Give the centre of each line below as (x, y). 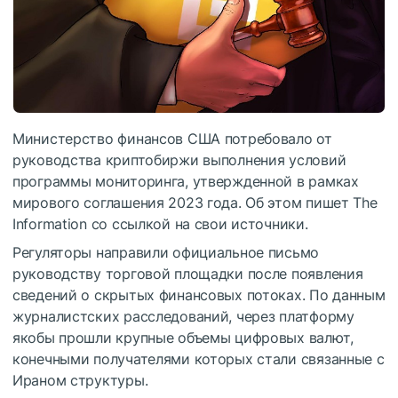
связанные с (340, 359)
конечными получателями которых (135, 359)
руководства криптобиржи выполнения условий (179, 160)
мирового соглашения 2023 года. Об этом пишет (183, 203)
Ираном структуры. (80, 381)
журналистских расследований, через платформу (183, 317)
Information (50, 224)
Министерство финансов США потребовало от (172, 139)
